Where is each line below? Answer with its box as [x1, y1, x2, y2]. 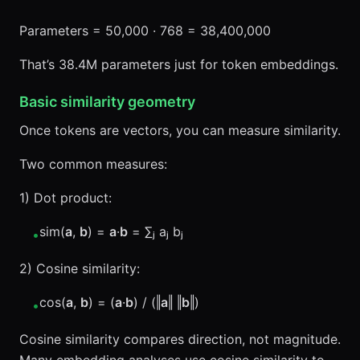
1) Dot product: [19, 190, 112, 206]
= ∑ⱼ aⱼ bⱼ [128, 223, 183, 239]
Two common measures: [19, 156, 167, 172]
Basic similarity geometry [19, 93, 195, 110]
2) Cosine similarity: [19, 260, 140, 276]
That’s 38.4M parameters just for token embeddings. [19, 56, 338, 72]
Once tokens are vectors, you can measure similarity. [19, 122, 341, 138]
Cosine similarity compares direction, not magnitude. [19, 331, 341, 347]
